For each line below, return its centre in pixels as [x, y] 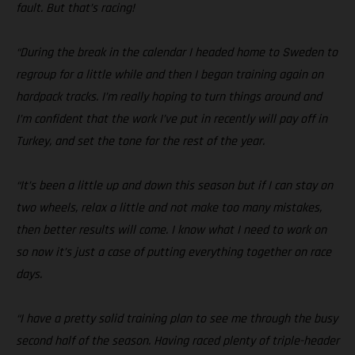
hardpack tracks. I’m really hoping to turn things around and [169, 97]
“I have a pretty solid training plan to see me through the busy [177, 319]
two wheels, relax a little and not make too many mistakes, [169, 208]
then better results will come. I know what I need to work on [171, 230]
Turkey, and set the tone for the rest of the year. [140, 141]
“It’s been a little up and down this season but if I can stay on [174, 185]
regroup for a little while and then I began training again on [170, 74]
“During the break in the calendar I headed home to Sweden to [177, 52]
